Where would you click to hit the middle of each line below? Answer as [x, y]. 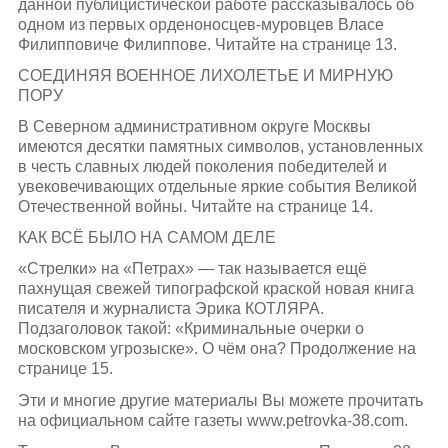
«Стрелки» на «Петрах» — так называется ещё [192, 269]
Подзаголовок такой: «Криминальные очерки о [190, 329]
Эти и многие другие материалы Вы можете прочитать [220, 400]
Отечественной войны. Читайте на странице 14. [195, 206]
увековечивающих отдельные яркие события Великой [217, 186]
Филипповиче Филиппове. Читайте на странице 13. [207, 44]
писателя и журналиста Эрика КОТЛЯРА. [170, 309]
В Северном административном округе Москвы [194, 126]
